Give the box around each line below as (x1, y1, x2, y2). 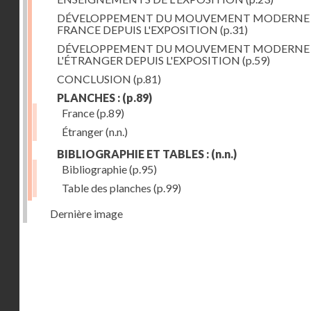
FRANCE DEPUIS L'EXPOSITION (57, 23, 218, 36)
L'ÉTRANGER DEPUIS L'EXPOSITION (57, 53, 240, 67)
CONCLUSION (57, 72, 131, 85)
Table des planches (62, 181, 151, 194)
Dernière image (50, 207, 123, 220)
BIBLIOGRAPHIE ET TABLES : (57, 147, 209, 160)
